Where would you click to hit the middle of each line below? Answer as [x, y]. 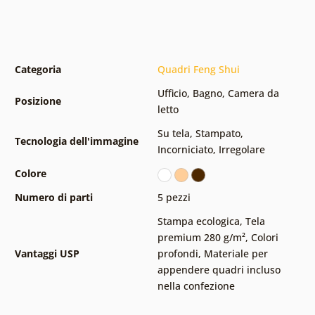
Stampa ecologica [198, 221]
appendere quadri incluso [219, 270]
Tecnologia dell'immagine [76, 141]
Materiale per [236, 254]
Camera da [253, 94]
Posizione [38, 101]
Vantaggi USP [47, 254]
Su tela [173, 134]
